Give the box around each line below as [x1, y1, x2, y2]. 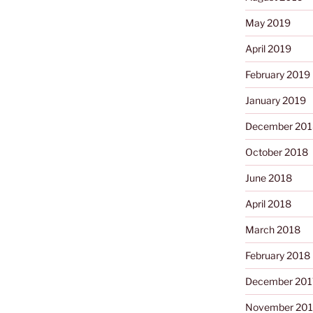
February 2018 [245, 249, 310, 262]
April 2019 [245, 43, 291, 55]
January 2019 [245, 94, 306, 107]
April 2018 [245, 198, 291, 210]
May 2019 [245, 17, 291, 29]
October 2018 [245, 146, 308, 159]
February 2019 [245, 68, 310, 81]
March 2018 [245, 224, 300, 236]
